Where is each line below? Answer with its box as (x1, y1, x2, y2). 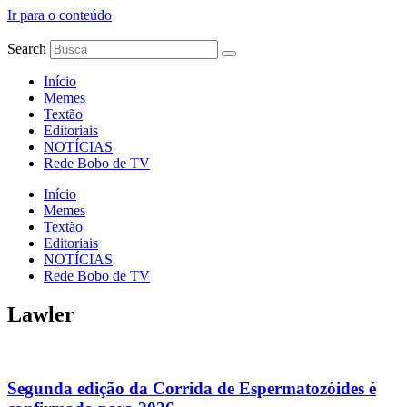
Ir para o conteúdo (7, 7, 112, 23)
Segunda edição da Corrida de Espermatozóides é (7, 378, 376, 398)
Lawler (7, 302, 74, 326)
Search (7, 41, 46, 56)
